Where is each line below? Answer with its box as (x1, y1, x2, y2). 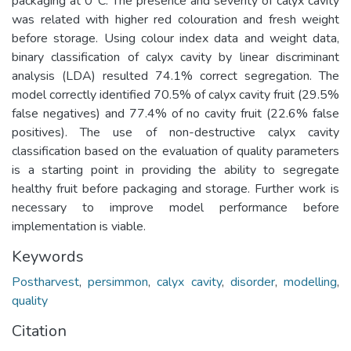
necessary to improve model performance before (12, 198, 339, 216)
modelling (284, 273, 338, 291)
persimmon (88, 273, 149, 291)
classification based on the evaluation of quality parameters (12, 142, 339, 160)
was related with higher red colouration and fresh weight (12, 10, 339, 28)
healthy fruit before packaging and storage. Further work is (12, 179, 339, 197)
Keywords (12, 245, 84, 267)
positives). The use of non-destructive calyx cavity (12, 123, 339, 141)
